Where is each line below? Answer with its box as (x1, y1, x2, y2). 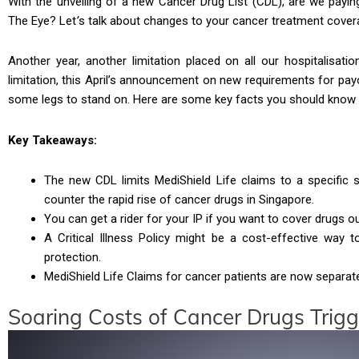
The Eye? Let (8, 14, 76, 29)
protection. (44, 249, 101, 264)
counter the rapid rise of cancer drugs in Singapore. (44, 192, 314, 207)
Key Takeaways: (8, 132, 97, 147)
